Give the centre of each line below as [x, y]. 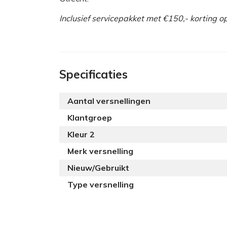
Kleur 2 [81, 134]
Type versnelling [101, 184]
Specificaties [93, 74]
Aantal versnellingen [109, 101]
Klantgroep [90, 117]
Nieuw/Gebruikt [98, 167]
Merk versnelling [100, 151]
